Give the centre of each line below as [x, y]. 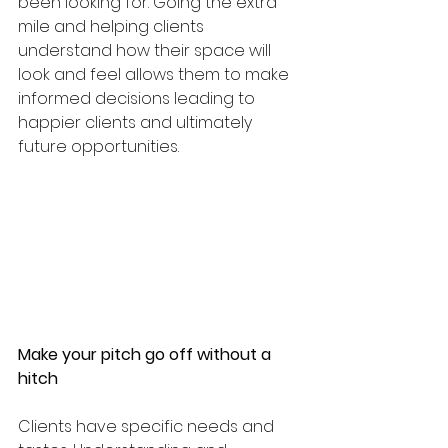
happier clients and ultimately [137, 122]
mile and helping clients [113, 26]
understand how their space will [146, 50]
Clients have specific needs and [148, 426]
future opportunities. [100, 146]
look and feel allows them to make [155, 74]
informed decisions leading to [138, 98]
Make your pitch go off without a [146, 354]
